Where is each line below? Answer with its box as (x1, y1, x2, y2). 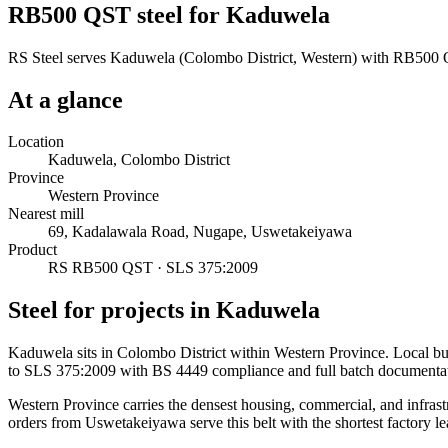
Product (8, 241, 57, 259)
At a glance (8, 86, 123, 113)
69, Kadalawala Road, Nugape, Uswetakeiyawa (48, 223, 352, 241)
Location (8, 133, 64, 151)
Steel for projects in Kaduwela (8, 297, 320, 324)
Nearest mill (8, 205, 84, 223)
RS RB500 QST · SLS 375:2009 (48, 259, 258, 277)
